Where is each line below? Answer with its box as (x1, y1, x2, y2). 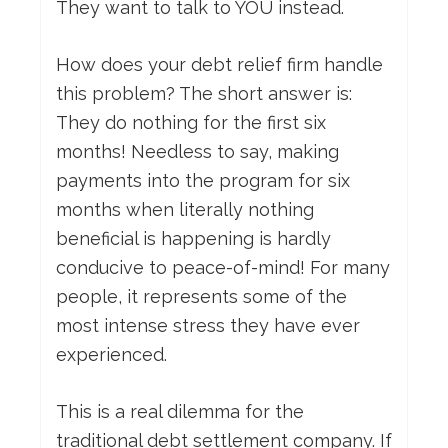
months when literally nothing (56, 199, 314, 221)
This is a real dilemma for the (56, 401, 304, 423)
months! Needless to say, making (56, 141, 339, 163)
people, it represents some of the (56, 286, 347, 308)
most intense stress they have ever (56, 315, 360, 337)
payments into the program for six (56, 170, 350, 192)
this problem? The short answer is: (56, 83, 352, 105)
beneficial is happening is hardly (56, 228, 331, 250)
